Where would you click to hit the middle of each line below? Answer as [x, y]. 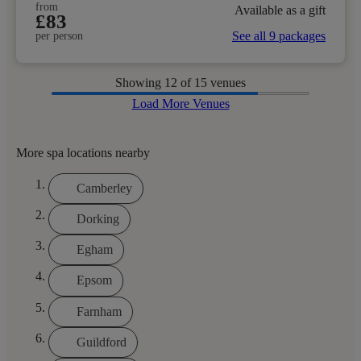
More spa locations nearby [83, 152]
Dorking [98, 218]
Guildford [101, 342]
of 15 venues [213, 82]
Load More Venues [180, 103]
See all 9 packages [279, 35]
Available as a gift [280, 10]
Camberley [104, 188]
